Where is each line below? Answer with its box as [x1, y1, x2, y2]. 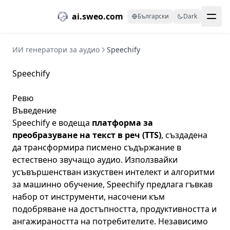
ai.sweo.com [72, 11, 123, 22]
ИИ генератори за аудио [12, 45, 100, 54]
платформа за [92, 117, 153, 128]
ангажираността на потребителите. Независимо [12, 216, 208, 227]
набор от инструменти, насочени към [12, 191, 165, 202]
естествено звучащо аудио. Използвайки [12, 154, 178, 165]
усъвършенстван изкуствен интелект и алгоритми [12, 166, 215, 178]
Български [138, 12, 169, 21]
